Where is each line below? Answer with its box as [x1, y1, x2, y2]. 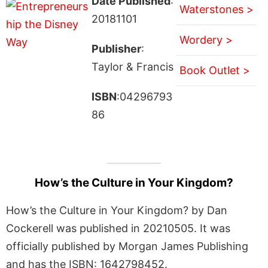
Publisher [91, 42, 141, 55]
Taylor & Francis [91, 60, 173, 73]
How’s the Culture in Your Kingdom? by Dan [6, 203, 227, 217]
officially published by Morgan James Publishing [6, 239, 248, 252]
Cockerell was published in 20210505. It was [6, 221, 230, 234]
